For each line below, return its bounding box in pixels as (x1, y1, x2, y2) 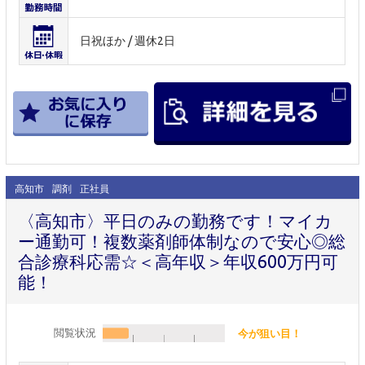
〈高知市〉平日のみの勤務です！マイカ (18, 210, 332, 231)
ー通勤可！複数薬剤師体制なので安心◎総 (18, 231, 345, 251)
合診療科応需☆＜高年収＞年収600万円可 (18, 251, 338, 271)
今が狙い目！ (237, 328, 301, 340)
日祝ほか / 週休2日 (80, 34, 176, 48)
